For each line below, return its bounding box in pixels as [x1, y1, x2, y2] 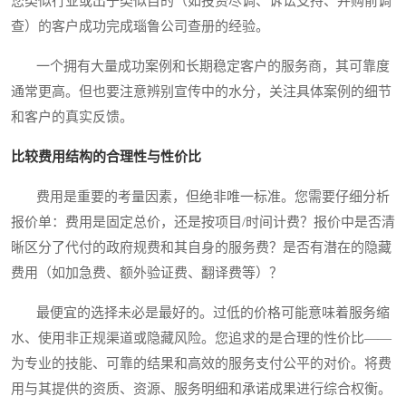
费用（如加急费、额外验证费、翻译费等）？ [11, 266, 283, 281]
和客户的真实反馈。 [11, 110, 133, 125]
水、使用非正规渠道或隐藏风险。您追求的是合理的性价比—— [11, 331, 391, 346]
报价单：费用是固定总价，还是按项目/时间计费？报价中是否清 [11, 215, 395, 230]
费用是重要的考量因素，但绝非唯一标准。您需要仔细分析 [11, 189, 390, 205]
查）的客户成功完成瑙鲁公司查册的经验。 [11, 19, 269, 34]
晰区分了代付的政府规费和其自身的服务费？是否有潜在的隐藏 [11, 240, 391, 256]
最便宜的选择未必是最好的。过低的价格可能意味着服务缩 [11, 305, 390, 321]
